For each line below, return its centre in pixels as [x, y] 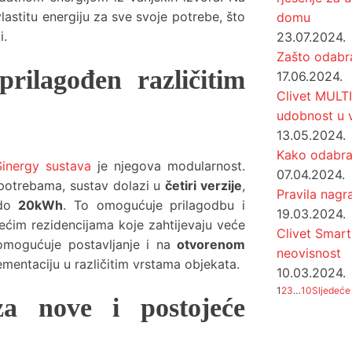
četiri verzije [204, 185]
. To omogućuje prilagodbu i [154, 205]
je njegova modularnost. [168, 166]
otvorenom [211, 244]
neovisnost [309, 253]
